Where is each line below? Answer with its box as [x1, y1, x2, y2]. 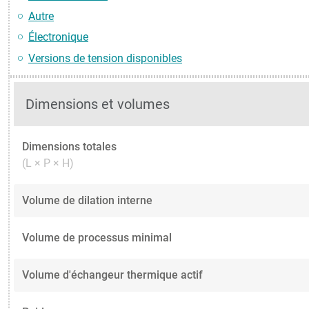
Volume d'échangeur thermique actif [22, 268, 203, 281]
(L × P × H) [22, 156, 74, 170]
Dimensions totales [22, 139, 117, 153]
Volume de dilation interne [22, 193, 152, 207]
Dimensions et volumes [26, 96, 170, 113]
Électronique [28, 30, 88, 44]
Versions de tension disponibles [28, 51, 182, 65]
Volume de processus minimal [22, 230, 172, 244]
